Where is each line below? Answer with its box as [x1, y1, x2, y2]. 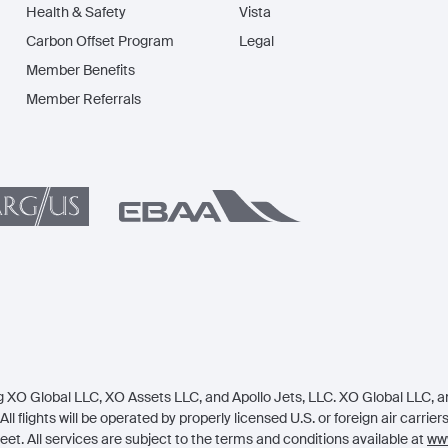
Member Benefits [26, 61, 135, 79]
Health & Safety [26, 3, 126, 21]
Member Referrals [26, 90, 141, 108]
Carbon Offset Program [26, 32, 174, 50]
